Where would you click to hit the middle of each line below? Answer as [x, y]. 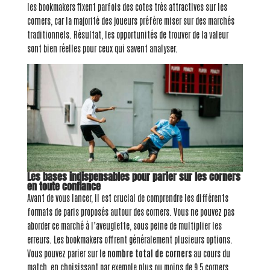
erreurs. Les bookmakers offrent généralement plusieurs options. [130, 240]
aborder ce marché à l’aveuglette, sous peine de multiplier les [124, 226]
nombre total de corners [149, 253]
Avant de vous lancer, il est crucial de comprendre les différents [127, 198]
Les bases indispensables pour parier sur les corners [133, 177]
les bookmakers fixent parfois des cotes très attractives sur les [127, 7]
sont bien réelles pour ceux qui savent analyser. [102, 49]
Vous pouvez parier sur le [67, 253]
